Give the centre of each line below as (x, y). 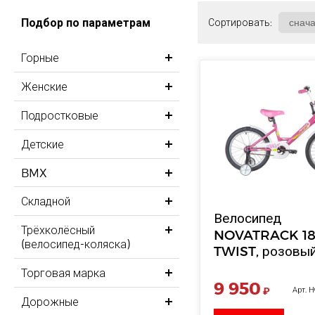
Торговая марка (63, 273)
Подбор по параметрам (86, 22)
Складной (46, 201)
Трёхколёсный (58, 230)
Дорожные (50, 302)
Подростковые (60, 115)
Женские (44, 86)
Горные (40, 58)
